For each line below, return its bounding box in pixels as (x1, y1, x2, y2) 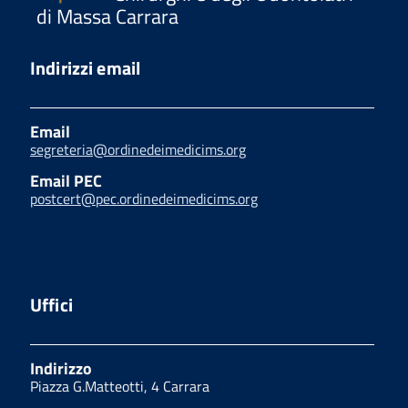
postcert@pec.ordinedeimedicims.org (30, 188, 258, 210)
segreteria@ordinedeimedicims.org (30, 138, 246, 161)
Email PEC (30, 168, 102, 194)
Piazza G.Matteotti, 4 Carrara (30, 375, 209, 398)
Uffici (30, 291, 73, 320)
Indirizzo (30, 356, 92, 382)
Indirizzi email (30, 54, 141, 83)
